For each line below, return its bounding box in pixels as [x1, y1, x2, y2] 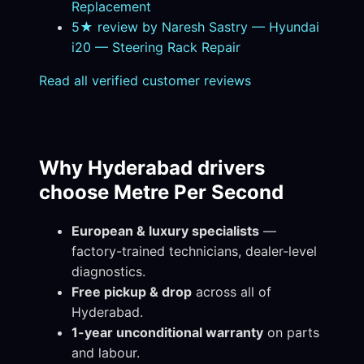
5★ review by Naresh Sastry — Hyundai [71, 19, 319, 36]
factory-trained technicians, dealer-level [71, 243, 317, 260]
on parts [263, 324, 319, 341]
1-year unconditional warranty [71, 324, 263, 341]
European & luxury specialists [71, 223, 259, 240]
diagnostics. [71, 263, 145, 280]
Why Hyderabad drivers [39, 156, 265, 180]
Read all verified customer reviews [39, 72, 251, 89]
